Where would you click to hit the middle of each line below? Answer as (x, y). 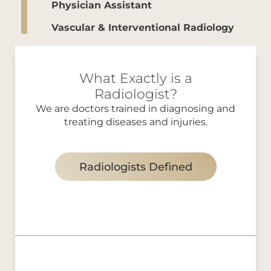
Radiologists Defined (135, 166)
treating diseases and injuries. (135, 121)
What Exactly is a (135, 77)
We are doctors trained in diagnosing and (135, 108)
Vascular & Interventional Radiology (143, 27)
